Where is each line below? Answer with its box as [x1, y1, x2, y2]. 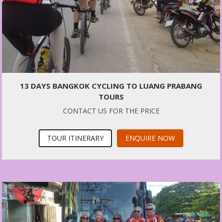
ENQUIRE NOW [125, 133, 175, 143]
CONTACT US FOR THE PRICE [62, 106, 160, 116]
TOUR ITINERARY [47, 133, 104, 143]
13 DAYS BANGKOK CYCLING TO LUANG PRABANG [20, 81, 202, 91]
